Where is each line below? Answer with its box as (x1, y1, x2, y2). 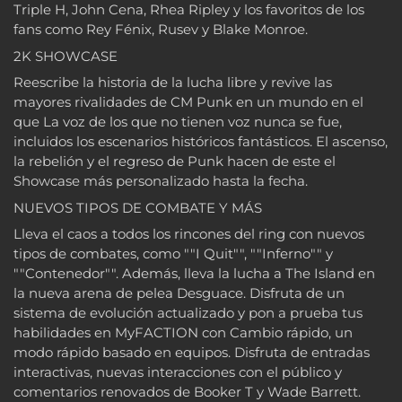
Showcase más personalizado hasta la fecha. (13, 172, 308, 190)
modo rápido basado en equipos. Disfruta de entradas (13, 344, 370, 362)
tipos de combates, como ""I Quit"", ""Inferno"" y (13, 245, 333, 263)
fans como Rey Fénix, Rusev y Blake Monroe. (13, 21, 308, 39)
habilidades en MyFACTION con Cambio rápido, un (13, 324, 353, 342)
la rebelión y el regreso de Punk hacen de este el (13, 153, 336, 170)
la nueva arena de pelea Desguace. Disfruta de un (13, 284, 345, 302)
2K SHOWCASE (13, 47, 118, 65)
